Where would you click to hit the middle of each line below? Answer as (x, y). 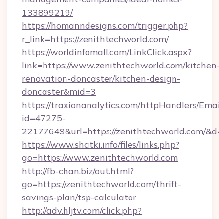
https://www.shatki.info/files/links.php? (101, 144)
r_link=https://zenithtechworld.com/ (95, 39)
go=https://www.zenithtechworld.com (100, 158)
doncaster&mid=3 (59, 92)
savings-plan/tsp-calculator (79, 197)
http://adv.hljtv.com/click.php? (82, 210)
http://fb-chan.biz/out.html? (78, 171)
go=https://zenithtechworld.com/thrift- (102, 184)
